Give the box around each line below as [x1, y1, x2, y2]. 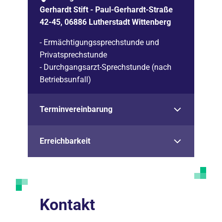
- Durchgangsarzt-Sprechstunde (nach [40, 62, 171, 72]
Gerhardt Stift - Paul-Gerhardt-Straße [40, 4, 173, 14]
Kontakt [40, 195, 95, 214]
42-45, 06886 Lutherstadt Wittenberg [40, 17, 171, 27]
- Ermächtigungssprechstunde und [40, 37, 159, 47]
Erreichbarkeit [40, 136, 90, 146]
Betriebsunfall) [40, 74, 91, 84]
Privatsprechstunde [40, 50, 107, 59]
